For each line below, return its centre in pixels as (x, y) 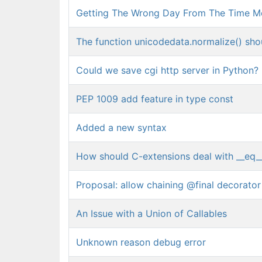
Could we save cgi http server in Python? (167, 70)
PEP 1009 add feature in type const (155, 99)
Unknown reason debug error (141, 242)
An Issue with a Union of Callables (151, 213)
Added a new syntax (121, 127)
